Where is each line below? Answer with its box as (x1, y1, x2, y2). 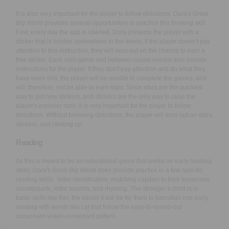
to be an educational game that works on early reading (59, 157, 212, 165)
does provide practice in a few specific (96, 166, 203, 174)
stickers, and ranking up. (15, 120, 83, 128)
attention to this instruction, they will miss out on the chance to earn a (15, 47, 205, 54)
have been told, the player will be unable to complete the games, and (15, 74, 207, 82)
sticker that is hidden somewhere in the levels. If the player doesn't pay (15, 37, 210, 45)
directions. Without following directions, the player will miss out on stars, (15, 111, 213, 119)
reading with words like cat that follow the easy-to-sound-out (15, 203, 181, 211)
